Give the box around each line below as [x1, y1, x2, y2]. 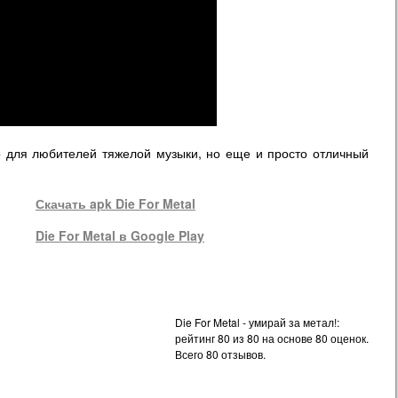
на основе [259, 330, 315, 346]
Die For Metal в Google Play [36, 227, 204, 244]
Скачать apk [36, 195, 115, 212]
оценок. [328, 330, 369, 346]
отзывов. [219, 346, 266, 362]
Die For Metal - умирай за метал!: [175, 314, 339, 330]
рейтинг [175, 330, 218, 346]
